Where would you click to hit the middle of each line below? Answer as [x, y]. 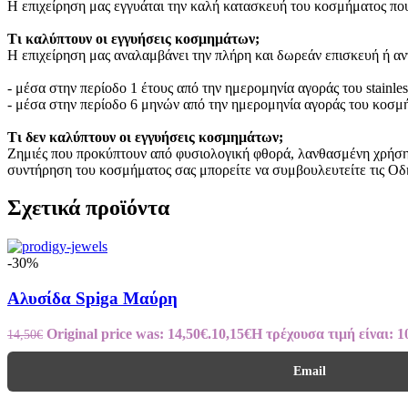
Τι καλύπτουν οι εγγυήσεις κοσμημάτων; [133, 38]
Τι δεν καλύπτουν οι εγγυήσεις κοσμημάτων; [145, 137]
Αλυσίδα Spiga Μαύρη [92, 299]
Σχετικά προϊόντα [88, 208]
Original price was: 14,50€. [129, 333]
